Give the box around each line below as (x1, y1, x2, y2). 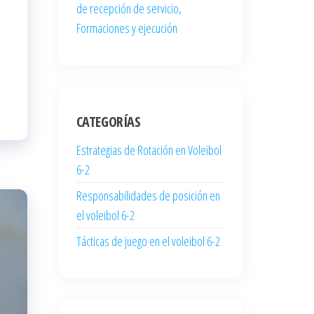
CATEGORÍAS (76, 112, 141, 131)
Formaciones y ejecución (76, 20, 177, 36)
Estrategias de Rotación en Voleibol (76, 142, 221, 158)
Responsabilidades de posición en (76, 187, 220, 204)
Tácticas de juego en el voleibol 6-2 (76, 233, 220, 250)
